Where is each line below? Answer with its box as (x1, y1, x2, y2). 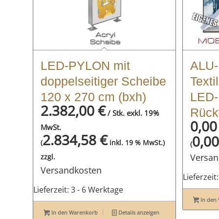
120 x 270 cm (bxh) (41, 89, 146, 104)
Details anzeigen (116, 208, 159, 216)
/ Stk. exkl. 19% (106, 108, 159, 118)
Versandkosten (41, 164, 102, 176)
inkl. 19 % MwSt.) (108, 138, 165, 147)
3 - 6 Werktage (71, 184, 123, 195)
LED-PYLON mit (41, 58, 130, 72)
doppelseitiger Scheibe (41, 74, 166, 88)
